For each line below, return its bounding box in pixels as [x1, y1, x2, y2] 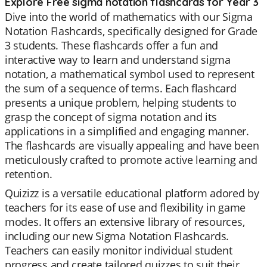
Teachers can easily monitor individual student [5, 243, 232, 257]
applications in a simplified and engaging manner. [5, 124, 249, 138]
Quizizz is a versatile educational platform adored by [5, 186, 259, 200]
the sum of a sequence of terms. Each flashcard [5, 81, 237, 95]
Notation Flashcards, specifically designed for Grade [5, 24, 257, 38]
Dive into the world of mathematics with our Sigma [5, 10, 253, 24]
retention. [5, 167, 52, 181]
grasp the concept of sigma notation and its [5, 110, 217, 124]
